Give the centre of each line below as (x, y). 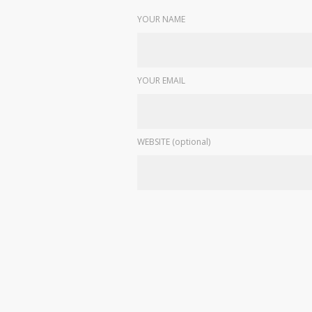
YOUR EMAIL (161, 80)
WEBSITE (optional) (174, 142)
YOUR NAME (161, 19)
